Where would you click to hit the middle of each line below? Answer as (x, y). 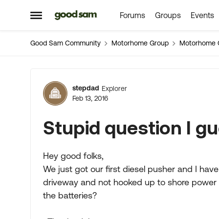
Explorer (114, 88)
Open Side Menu (63, 19)
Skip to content (88, 16)
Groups (168, 15)
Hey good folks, (73, 156)
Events (202, 15)
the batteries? (70, 195)
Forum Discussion (121, 82)
